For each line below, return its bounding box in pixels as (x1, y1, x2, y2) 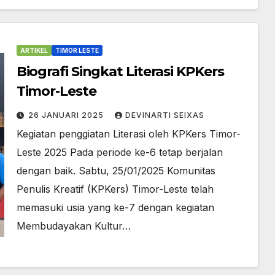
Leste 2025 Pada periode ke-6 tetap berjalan (16, 145, 223, 158)
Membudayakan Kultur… (16, 219, 131, 232)
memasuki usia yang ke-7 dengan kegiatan (16, 201, 214, 214)
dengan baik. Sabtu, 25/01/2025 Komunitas (16, 164, 215, 177)
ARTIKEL (20, 46, 48, 54)
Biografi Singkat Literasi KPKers (16, 63, 224, 80)
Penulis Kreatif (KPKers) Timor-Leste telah (16, 182, 214, 195)
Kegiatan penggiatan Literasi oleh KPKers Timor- (16, 127, 241, 140)
